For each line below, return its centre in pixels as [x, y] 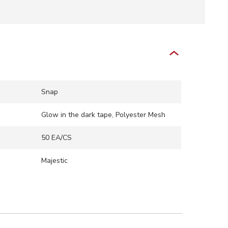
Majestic [54, 161]
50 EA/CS [56, 138]
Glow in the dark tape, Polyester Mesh [103, 115]
